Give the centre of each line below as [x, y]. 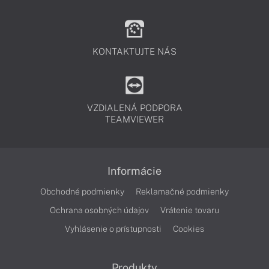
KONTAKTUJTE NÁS [134, 51]
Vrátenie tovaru [190, 210]
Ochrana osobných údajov [99, 210]
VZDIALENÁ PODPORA [134, 108]
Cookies [189, 229]
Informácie [134, 171]
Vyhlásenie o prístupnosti [113, 229]
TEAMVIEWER [134, 119]
